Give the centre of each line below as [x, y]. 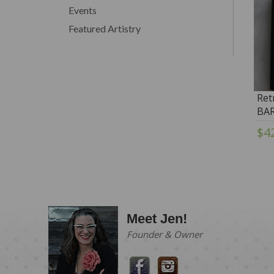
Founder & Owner [165, 234]
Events [83, 10]
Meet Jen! [157, 218]
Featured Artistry [105, 28]
